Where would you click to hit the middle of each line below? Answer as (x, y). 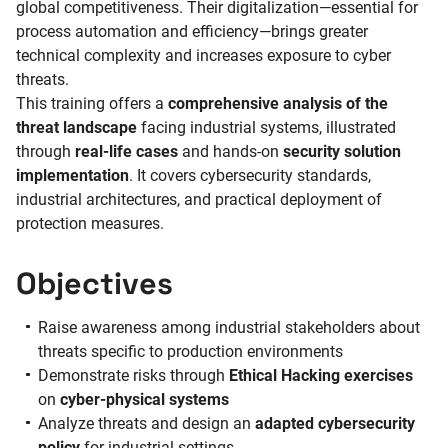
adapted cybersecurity (335, 424)
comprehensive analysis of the (278, 103)
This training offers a (92, 103)
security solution (342, 151)
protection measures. (90, 223)
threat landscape (76, 127)
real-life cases (126, 151)
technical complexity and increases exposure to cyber (203, 55)
